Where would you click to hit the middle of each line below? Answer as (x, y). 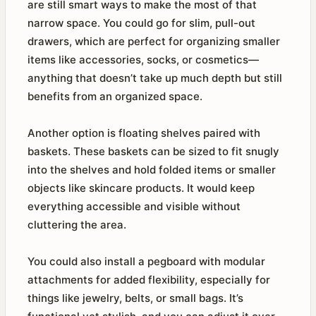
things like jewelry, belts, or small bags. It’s (135, 298)
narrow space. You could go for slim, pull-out (141, 23)
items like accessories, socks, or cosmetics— (143, 60)
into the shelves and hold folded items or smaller (152, 170)
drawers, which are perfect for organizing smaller (154, 41)
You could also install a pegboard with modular (146, 261)
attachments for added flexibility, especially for (149, 280)
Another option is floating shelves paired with (144, 133)
